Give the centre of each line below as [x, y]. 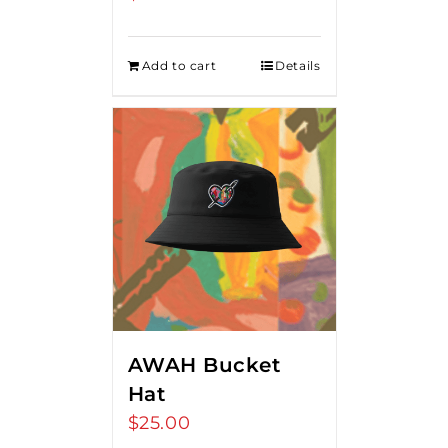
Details [298, 65]
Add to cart [179, 65]
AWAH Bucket [203, 364]
